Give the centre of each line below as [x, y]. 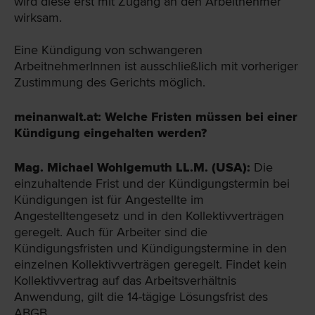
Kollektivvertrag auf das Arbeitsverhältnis [125, 281]
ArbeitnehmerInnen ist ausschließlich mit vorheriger [156, 66]
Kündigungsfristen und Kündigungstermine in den [150, 249]
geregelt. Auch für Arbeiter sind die [111, 232]
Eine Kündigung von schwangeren [108, 50]
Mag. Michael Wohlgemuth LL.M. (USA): [132, 168]
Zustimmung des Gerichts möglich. [110, 82]
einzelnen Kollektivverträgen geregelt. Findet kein [150, 265]
